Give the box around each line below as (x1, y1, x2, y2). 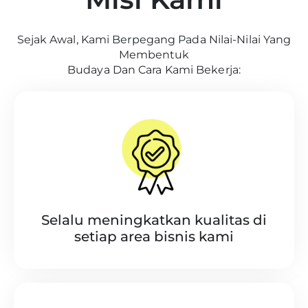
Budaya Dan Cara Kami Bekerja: (67, 63, 241, 76)
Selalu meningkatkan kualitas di (41, 211, 267, 228)
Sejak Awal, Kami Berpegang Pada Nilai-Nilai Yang (16, 32, 291, 46)
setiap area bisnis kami (74, 228, 234, 245)
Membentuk (118, 47, 190, 61)
